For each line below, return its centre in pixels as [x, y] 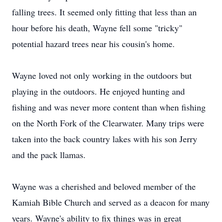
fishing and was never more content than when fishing [109, 107]
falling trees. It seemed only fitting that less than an [104, 12]
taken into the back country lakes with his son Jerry [105, 139]
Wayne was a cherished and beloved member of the [104, 186]
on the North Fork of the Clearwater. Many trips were [108, 123]
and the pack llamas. [49, 155]
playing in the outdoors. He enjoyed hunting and [98, 91]
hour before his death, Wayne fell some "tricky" [97, 28]
